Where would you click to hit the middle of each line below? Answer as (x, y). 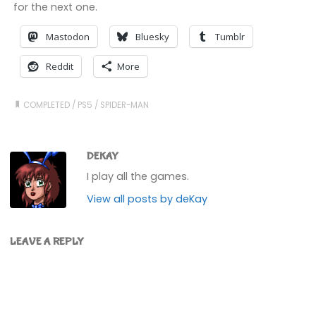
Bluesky (152, 37)
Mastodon (67, 37)
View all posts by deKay (147, 199)
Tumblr (230, 37)
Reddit (59, 67)
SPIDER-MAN (125, 105)
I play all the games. (138, 176)
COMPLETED (47, 105)
